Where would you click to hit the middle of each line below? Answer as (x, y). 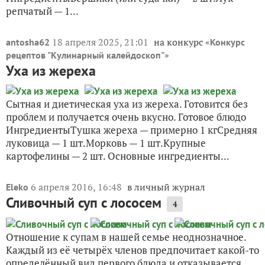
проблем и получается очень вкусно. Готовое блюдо (126, 117)
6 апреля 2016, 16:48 (77, 187)
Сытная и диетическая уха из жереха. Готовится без (127, 104)
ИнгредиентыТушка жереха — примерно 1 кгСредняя (132, 130)
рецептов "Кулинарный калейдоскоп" (85, 55)
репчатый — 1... (42, 11)
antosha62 (28, 42)
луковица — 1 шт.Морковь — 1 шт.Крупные (106, 143)
